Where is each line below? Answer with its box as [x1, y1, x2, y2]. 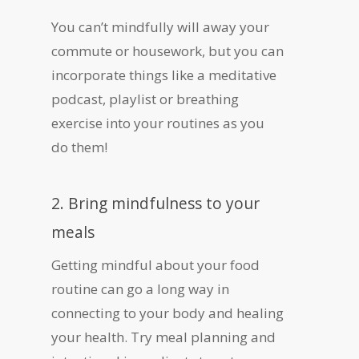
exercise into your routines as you [51, 114, 264, 133]
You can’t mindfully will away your [51, 18, 269, 37]
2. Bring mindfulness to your [51, 192, 260, 215]
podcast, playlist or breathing [51, 90, 239, 109]
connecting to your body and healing [51, 304, 284, 323]
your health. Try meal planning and [51, 328, 276, 347]
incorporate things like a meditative [51, 66, 276, 85]
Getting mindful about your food [51, 256, 260, 275]
